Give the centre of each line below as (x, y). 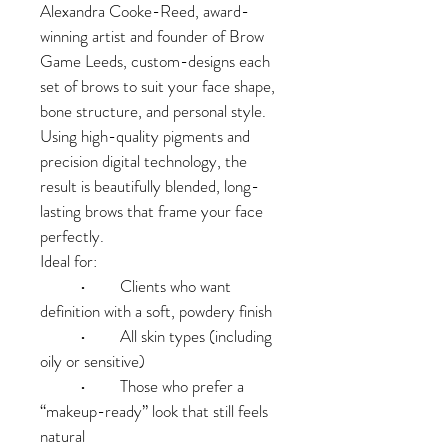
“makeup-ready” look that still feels (156, 411)
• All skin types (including (60, 336)
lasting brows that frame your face (153, 211)
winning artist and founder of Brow (154, 36)
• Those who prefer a (60, 386)
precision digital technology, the (145, 161)
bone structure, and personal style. (155, 111)
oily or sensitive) (92, 361)
